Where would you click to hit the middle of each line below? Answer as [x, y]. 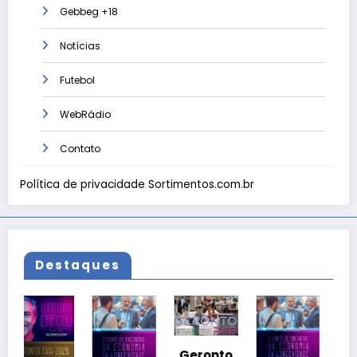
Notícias [80, 46]
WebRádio [85, 115]
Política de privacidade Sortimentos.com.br [137, 184]
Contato [80, 149]
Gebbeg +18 [89, 12]
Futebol [77, 80]
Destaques [78, 265]
